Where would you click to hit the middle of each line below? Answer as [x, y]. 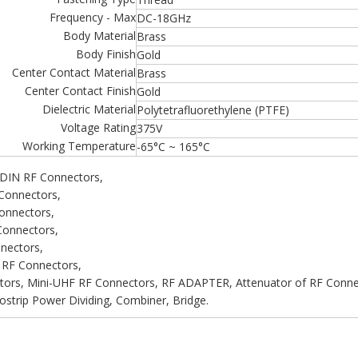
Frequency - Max [93, 17]
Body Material [99, 36]
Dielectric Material [89, 109]
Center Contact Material [74, 72]
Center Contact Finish [80, 91]
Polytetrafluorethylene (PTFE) [213, 110]
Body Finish [106, 54]
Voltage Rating [98, 127]
